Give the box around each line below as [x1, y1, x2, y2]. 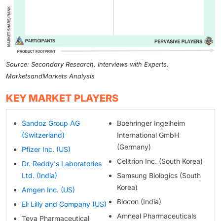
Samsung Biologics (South [116, 171, 201, 180]
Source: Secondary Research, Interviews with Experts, [6, 60, 169, 68]
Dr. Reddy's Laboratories [22, 159, 102, 168]
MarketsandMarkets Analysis [6, 72, 95, 80]
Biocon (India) [116, 197, 161, 206]
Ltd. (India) [22, 171, 57, 180]
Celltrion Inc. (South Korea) [116, 156, 203, 165]
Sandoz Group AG [22, 118, 80, 127]
